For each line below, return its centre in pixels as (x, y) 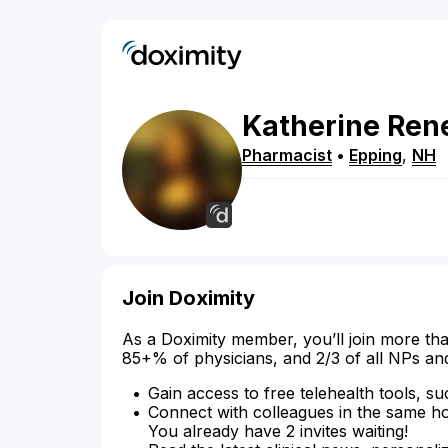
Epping (375, 155)
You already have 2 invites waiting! (278, 431)
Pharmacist (287, 155)
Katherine (311, 126)
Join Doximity (188, 298)
